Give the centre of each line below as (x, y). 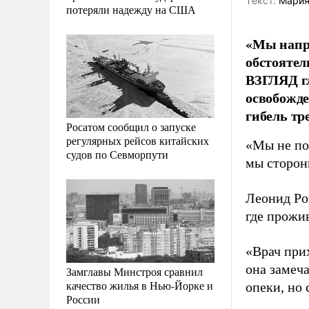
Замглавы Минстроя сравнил (134, 271)
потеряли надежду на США (131, 9)
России (83, 299)
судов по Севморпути (117, 154)
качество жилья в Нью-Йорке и (140, 285)
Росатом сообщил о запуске (131, 126)
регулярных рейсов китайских (138, 140)
